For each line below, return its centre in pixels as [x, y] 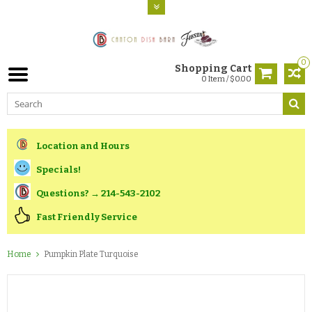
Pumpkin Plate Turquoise [91, 255]
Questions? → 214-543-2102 [99, 193]
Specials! [58, 169]
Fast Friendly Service [87, 217]
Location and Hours [83, 146]
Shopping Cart [213, 68]
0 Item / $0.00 [226, 79]
